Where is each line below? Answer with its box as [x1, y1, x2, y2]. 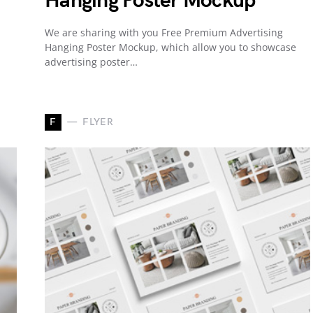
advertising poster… [45, 54, 138, 68]
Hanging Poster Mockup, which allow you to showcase [45, 40, 296, 54]
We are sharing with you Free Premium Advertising [45, 25, 283, 39]
